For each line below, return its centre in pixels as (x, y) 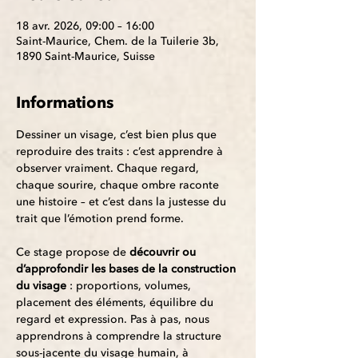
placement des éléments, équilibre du (116, 303)
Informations (65, 103)
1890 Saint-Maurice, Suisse (86, 57)
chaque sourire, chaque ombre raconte (119, 185)
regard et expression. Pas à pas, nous (114, 320)
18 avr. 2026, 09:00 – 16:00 (85, 26)
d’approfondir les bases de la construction (127, 269)
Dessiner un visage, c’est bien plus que (118, 135)
